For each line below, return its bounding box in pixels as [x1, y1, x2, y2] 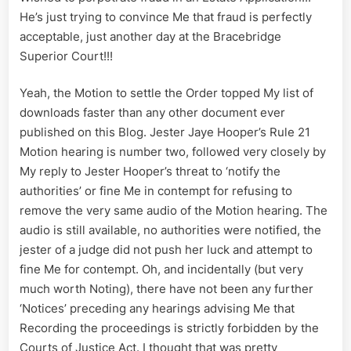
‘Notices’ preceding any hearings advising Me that [20, 301, 295, 317]
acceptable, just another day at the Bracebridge [20, 28, 281, 44]
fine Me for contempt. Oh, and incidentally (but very [20, 262, 303, 277]
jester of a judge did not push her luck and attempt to [20, 242, 313, 258]
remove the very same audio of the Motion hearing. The [20, 203, 327, 219]
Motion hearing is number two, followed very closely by [20, 144, 326, 160]
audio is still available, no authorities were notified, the [20, 223, 321, 238]
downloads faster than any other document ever [20, 105, 285, 121]
